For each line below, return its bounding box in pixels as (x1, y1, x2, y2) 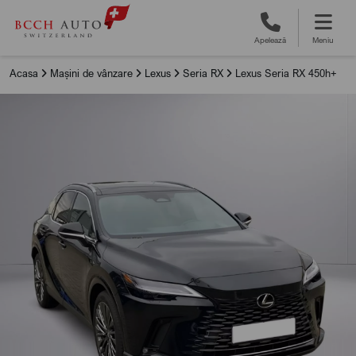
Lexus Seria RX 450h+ (232, 67, 337, 79)
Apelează (254, 35, 286, 45)
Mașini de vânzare (50, 67, 136, 79)
